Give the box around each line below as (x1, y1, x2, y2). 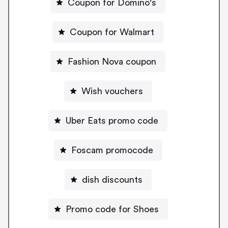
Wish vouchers (81, 86, 143, 96)
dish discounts (81, 175, 142, 184)
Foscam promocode (71, 145, 153, 155)
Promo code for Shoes (65, 204, 159, 214)
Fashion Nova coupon (68, 56, 156, 66)
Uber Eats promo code (66, 116, 158, 125)
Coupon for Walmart (70, 27, 154, 37)
